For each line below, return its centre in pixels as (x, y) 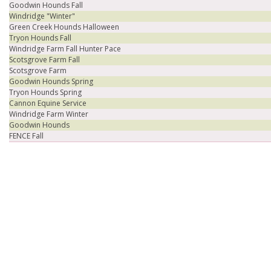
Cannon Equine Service (48, 103)
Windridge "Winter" (42, 16)
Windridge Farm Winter (49, 114)
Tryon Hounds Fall (40, 38)
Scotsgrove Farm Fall (44, 60)
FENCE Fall (26, 136)
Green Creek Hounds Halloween (64, 27)
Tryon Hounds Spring (45, 92)
